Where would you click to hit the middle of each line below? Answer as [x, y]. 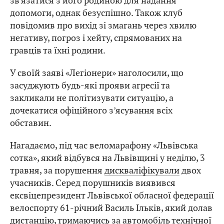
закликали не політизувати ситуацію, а [92, 98]
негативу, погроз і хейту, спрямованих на [96, 38]
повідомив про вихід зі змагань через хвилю [103, 25]
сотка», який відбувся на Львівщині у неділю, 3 [107, 158]
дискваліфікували [142, 170]
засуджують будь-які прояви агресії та [90, 85]
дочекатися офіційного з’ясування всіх [91, 110]
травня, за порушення [57, 170]
